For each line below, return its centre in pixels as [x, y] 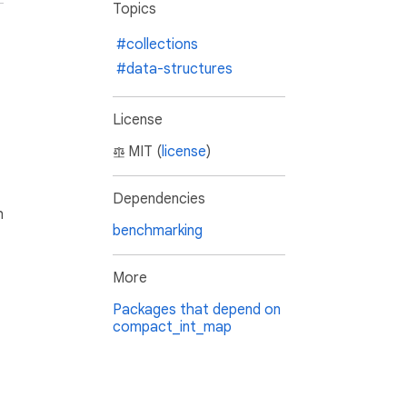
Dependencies [159, 199]
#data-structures [174, 69]
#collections [157, 45]
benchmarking [158, 231]
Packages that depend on [197, 310]
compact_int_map [172, 328]
